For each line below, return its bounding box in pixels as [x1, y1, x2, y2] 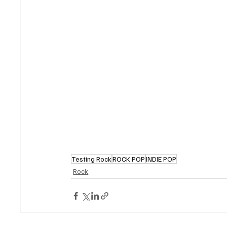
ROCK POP [112, 155, 145, 164]
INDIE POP [146, 155, 177, 164]
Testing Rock [71, 155, 112, 164]
